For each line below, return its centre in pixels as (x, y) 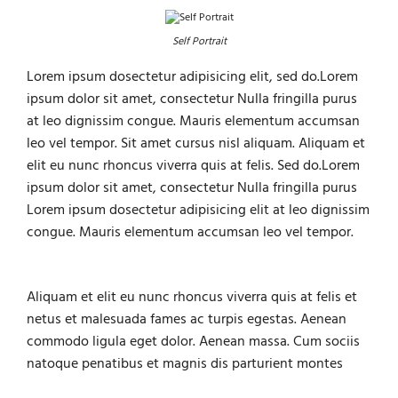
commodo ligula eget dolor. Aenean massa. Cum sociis (193, 342)
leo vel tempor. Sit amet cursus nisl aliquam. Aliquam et (196, 144)
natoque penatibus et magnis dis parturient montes (185, 364)
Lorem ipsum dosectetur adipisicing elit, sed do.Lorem (192, 78)
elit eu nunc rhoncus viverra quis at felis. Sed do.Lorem (193, 167)
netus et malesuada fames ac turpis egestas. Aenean (187, 319)
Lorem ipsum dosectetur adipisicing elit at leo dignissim (198, 211)
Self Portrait (199, 42)
